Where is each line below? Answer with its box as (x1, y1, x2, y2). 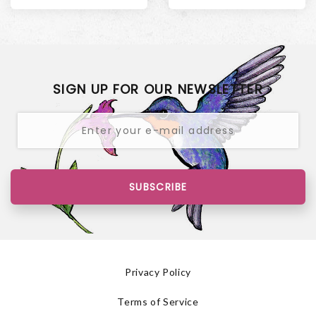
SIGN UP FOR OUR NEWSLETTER (52, 80, 264, 98)
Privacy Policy (124, 265, 192, 278)
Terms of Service (117, 295, 199, 308)
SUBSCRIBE (128, 179, 188, 194)
